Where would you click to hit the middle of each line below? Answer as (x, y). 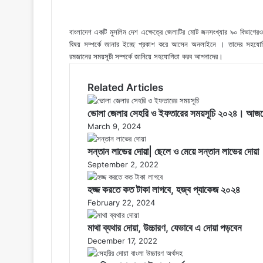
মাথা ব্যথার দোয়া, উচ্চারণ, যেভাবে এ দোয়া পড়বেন (165, 227)
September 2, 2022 (123, 164)
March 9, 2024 (114, 126)
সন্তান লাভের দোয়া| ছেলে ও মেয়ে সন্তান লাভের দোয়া (173, 151)
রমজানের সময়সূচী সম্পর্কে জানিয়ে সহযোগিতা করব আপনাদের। (146, 56)
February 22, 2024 (121, 202)
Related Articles (125, 87)
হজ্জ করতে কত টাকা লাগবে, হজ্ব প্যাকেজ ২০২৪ (164, 189)
